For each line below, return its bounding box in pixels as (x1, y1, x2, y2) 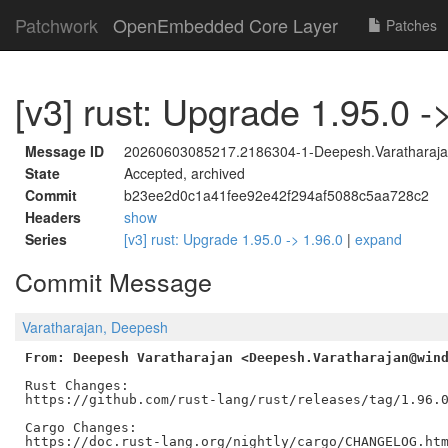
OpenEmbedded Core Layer (113, 12, 338, 38)
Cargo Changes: (24, 419, 137, 435)
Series (25, 229, 67, 249)
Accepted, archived (124, 163, 245, 183)
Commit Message (15, 263, 212, 299)
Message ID (25, 141, 104, 161)
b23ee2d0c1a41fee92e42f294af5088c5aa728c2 (124, 185, 429, 205)
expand (355, 229, 402, 249)
